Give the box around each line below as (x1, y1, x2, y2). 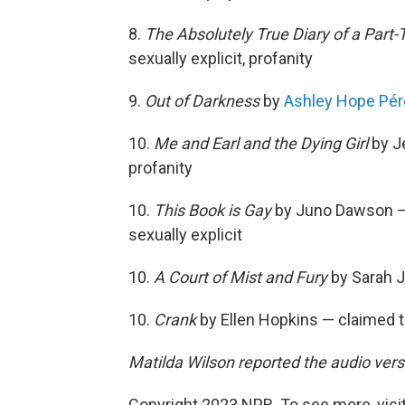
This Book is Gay (154, 200, 271, 220)
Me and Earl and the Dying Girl (154, 133, 368, 153)
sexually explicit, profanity (128, 48, 313, 68)
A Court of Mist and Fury (154, 267, 327, 287)
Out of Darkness (145, 90, 259, 110)
